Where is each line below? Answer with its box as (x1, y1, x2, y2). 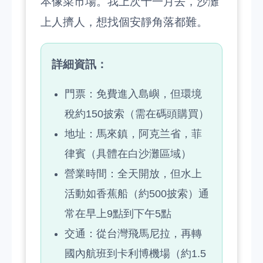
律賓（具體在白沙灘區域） (65, 148, 191, 160)
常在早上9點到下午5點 (65, 208, 171, 220)
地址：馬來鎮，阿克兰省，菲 (65, 128, 202, 140)
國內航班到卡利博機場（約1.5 (65, 248, 206, 259)
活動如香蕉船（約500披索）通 (65, 188, 209, 200)
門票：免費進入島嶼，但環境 (65, 88, 202, 100)
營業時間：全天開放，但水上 (65, 168, 202, 180)
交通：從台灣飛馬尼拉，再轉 (65, 228, 202, 240)
